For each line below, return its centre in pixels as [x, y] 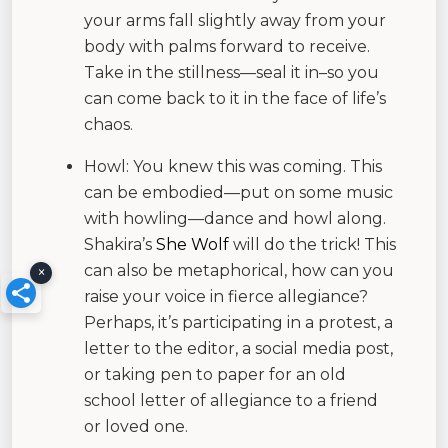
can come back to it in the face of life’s [235, 98]
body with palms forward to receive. [227, 46]
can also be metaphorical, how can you [239, 270]
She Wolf [192, 244]
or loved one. [136, 426]
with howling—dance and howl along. [235, 218]
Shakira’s [120, 244]
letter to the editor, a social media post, [238, 348]
